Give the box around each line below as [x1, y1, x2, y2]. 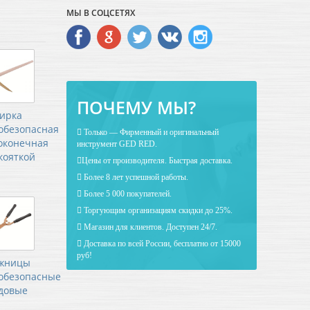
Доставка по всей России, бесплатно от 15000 [82, 239, 241, 249]
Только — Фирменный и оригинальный [82, 127, 219, 138]
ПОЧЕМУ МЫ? [77, 95, 196, 120]
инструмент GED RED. [77, 139, 157, 149]
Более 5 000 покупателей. [82, 189, 172, 199]
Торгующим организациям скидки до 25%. [82, 206, 232, 216]
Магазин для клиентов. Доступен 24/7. [82, 222, 217, 232]
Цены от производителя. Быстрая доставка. [82, 156, 232, 166]
